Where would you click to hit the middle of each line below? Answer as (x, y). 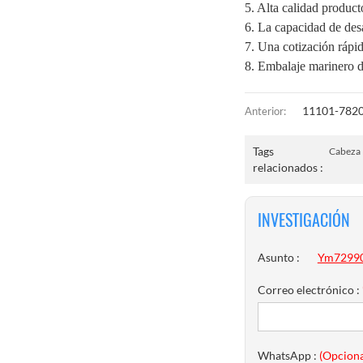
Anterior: (265, 111)
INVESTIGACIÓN (304, 220)
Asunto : (279, 257)
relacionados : (288, 168)
